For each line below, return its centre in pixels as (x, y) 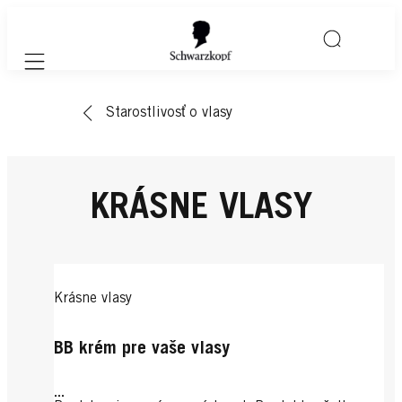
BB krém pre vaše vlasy (142, 350)
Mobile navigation (82, 71)
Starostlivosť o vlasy (169, 113)
